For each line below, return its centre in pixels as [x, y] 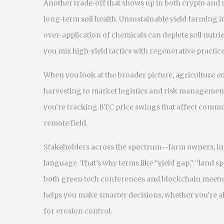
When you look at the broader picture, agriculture [130, 75]
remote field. [65, 123]
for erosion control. [78, 211]
